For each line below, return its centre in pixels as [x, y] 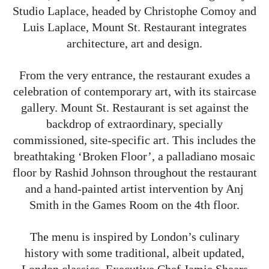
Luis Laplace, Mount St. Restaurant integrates [134, 27]
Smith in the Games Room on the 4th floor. [134, 204]
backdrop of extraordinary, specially [134, 123]
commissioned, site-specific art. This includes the [134, 140]
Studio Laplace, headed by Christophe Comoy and [134, 11]
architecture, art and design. [134, 43]
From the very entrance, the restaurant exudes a [134, 75]
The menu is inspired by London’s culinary [134, 236]
